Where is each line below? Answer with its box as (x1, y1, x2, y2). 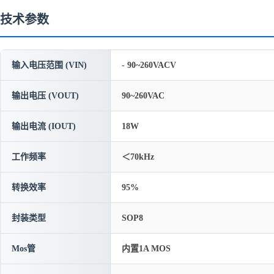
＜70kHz (122, 152, 154, 161)
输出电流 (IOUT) (12, 122, 76, 131)
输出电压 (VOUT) (12, 91, 79, 100)
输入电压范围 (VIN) (12, 61, 87, 70)
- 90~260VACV (122, 61, 176, 70)
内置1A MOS (122, 244, 171, 253)
